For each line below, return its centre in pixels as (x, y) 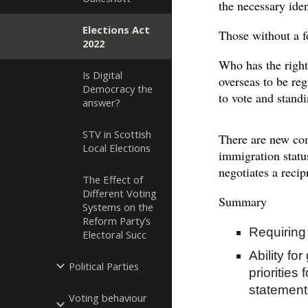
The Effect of (113, 179)
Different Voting (120, 193)
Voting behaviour (108, 298)
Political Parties (104, 266)
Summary (243, 201)
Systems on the (118, 207)
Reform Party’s (117, 221)
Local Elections (117, 148)
